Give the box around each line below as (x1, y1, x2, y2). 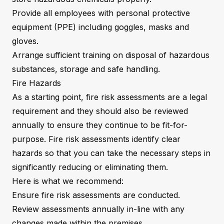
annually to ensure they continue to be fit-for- (12, 119, 187, 130)
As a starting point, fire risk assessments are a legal (12, 91, 207, 102)
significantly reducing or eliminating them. (12, 161, 170, 172)
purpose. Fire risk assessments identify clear (12, 133, 180, 144)
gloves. (12, 35, 38, 46)
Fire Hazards (12, 77, 61, 88)
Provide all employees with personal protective (12, 7, 190, 18)
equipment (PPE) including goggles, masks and (12, 21, 189, 32)
